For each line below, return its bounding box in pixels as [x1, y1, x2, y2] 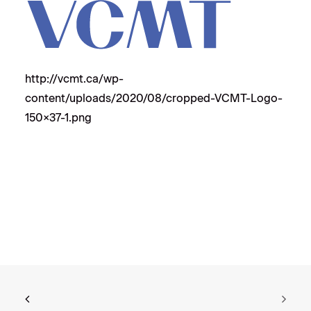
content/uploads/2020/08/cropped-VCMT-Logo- [25, 92, 283, 105]
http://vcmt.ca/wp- [25, 72, 124, 85]
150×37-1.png [25, 111, 92, 124]
